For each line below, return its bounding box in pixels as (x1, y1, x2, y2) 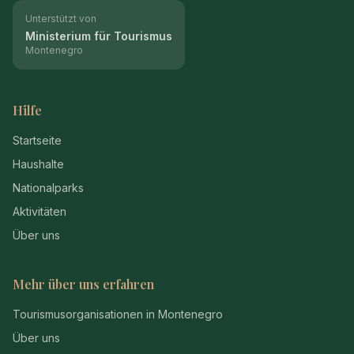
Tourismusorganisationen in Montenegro (13, 307, 223, 321)
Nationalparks (13, 181, 84, 194)
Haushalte (13, 157, 64, 171)
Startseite (13, 134, 62, 147)
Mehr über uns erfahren (13, 276, 154, 292)
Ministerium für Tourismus (25, 29, 172, 43)
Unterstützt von (25, 13, 96, 24)
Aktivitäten (13, 205, 66, 218)
